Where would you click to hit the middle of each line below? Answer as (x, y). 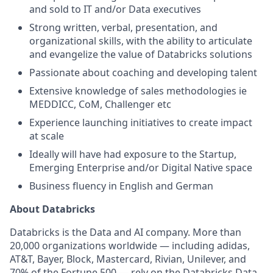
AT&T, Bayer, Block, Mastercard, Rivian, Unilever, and (128, 259)
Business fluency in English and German (121, 186)
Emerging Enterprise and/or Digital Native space (141, 168)
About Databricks (52, 209)
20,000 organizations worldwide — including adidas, (130, 246)
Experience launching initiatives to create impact (141, 122)
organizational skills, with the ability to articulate (141, 41)
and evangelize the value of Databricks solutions (141, 54)
